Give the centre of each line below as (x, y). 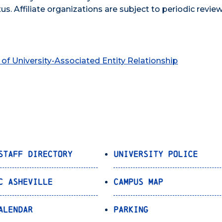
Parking (131, 209)
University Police (156, 154)
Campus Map (139, 181)
